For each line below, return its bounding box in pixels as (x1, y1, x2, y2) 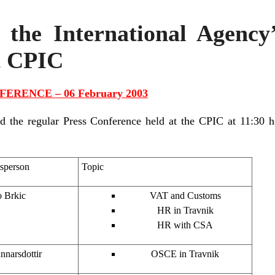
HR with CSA (157, 219, 213, 230)
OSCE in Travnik (151, 248, 219, 259)
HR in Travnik (157, 204, 214, 215)
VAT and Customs (149, 190, 221, 201)
